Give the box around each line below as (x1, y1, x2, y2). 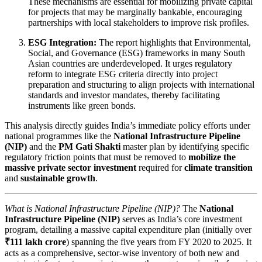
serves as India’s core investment (120, 213, 242, 224)
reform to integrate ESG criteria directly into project (28, 68, 218, 79)
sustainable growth (20, 173, 95, 183)
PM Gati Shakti (58, 141, 120, 151)
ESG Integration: (28, 37, 96, 47)
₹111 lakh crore (5, 236, 66, 247)
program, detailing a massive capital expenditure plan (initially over (5, 224, 251, 235)
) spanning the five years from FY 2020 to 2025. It (66, 236, 251, 247)
